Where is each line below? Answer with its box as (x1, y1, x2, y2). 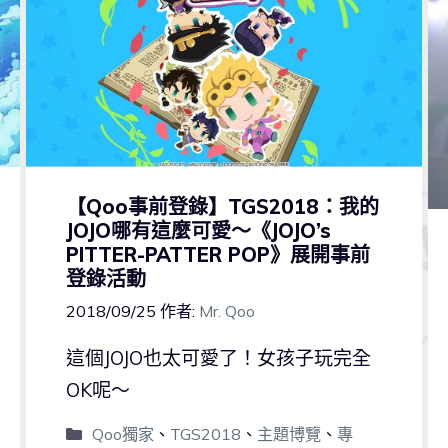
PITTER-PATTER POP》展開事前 (65, 242, 370, 268)
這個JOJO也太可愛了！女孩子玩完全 (65, 346, 371, 371)
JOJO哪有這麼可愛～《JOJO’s (65, 218, 331, 244)
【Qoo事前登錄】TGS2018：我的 (65, 194, 379, 220)
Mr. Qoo (198, 301, 255, 322)
